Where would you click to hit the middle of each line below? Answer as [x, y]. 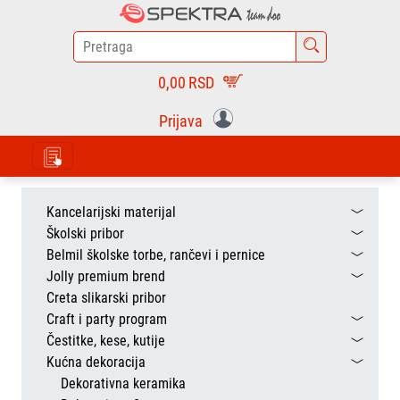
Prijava [183, 121]
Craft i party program [107, 319]
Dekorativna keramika [123, 383]
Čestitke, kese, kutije [106, 341]
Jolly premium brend [106, 276]
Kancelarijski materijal [111, 212]
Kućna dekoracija [96, 362]
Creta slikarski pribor [106, 298]
